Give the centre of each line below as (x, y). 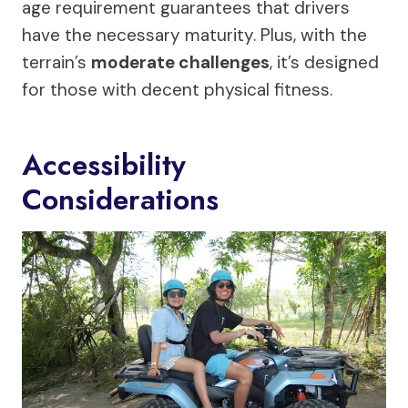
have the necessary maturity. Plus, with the (194, 36)
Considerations (120, 200)
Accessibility (104, 165)
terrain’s (56, 63)
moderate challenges (180, 63)
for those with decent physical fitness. (177, 90)
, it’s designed (324, 63)
